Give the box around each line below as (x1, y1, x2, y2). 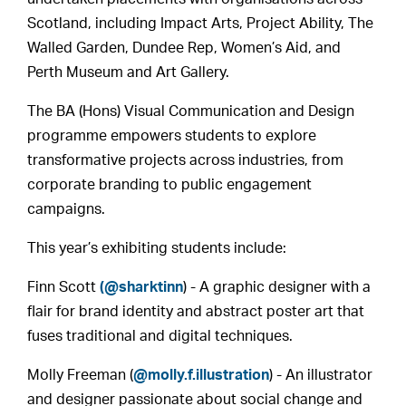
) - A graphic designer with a (183, 280, 372, 295)
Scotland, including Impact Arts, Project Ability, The (27, 16, 374, 31)
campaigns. (27, 202, 106, 217)
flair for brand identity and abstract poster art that (27, 304, 365, 319)
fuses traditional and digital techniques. (27, 329, 294, 343)
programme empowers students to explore (27, 129, 317, 143)
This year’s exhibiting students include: (27, 241, 287, 256)
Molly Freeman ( (27, 368, 134, 382)
